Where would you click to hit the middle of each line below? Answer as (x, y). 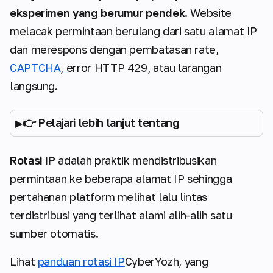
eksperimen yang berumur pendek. (100, 13)
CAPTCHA (35, 68)
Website (211, 13)
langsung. (35, 86)
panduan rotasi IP (81, 262)
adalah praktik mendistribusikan (136, 161)
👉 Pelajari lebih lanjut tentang (101, 123)
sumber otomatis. (54, 234)
